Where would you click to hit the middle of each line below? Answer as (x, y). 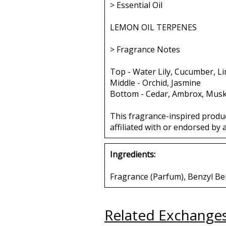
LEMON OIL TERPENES (153, 27)
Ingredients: (133, 154)
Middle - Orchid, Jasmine (155, 82)
